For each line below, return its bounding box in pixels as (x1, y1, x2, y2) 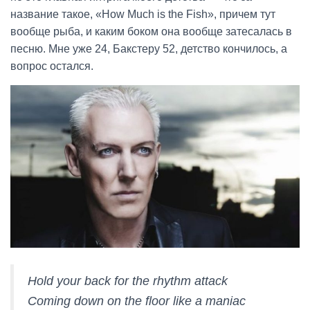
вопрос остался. (10, 60, 93, 72)
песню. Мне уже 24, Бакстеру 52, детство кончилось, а (10, 43, 287, 55)
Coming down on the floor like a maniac (28, 294, 246, 309)
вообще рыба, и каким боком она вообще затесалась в (10, 26, 292, 37)
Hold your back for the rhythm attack (28, 274, 228, 289)
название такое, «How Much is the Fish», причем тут (10, 8, 275, 20)
